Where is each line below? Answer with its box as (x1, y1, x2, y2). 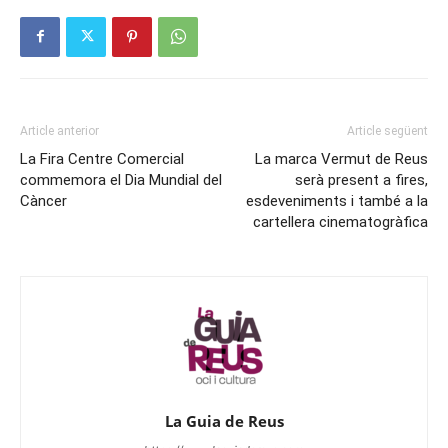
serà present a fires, (295, 170, 428, 189)
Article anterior (20, 123, 99, 138)
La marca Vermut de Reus (255, 149, 428, 168)
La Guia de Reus (164, 410, 284, 431)
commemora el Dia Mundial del (20, 170, 222, 189)
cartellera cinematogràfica (253, 212, 428, 231)
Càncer (20, 191, 67, 210)
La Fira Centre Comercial (20, 149, 184, 168)
